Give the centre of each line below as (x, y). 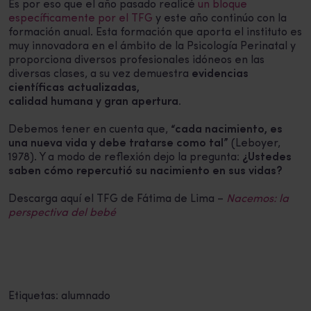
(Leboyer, (254, 144)
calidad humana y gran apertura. (95, 102)
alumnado (86, 297)
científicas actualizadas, (74, 89)
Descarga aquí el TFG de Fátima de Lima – (117, 200)
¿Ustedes (267, 158)
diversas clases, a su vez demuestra (100, 75)
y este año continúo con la (220, 19)
